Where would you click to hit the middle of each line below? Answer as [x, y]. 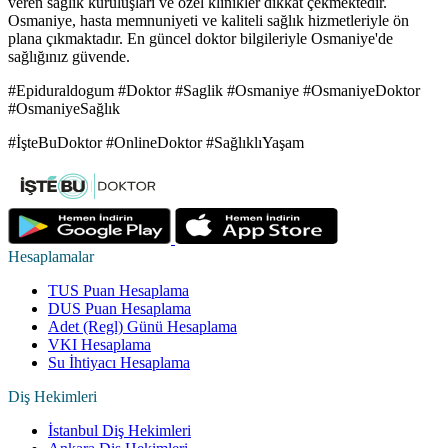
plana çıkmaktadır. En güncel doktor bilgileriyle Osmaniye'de [200, 39]
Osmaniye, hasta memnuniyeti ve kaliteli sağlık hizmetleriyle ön [208, 21]
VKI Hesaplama [99, 345]
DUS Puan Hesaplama [119, 309]
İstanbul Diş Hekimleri [119, 431]
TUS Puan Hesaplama [118, 291]
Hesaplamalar [51, 257]
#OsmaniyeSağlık [64, 109]
